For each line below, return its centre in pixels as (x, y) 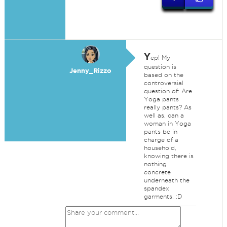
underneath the (166, 180)
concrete (157, 172)
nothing (155, 164)
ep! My (160, 58)
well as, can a (164, 115)
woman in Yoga (167, 123)
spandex (156, 188)
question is (160, 67)
